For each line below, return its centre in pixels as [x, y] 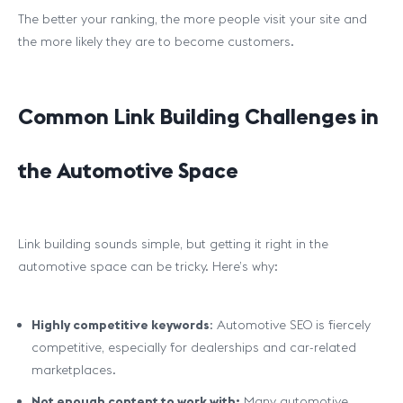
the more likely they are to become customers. [156, 41]
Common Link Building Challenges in [198, 116]
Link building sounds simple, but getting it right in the [173, 244]
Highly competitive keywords [121, 325]
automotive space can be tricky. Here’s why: [148, 266]
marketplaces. [74, 370]
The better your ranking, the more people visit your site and [193, 19]
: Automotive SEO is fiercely [290, 325]
